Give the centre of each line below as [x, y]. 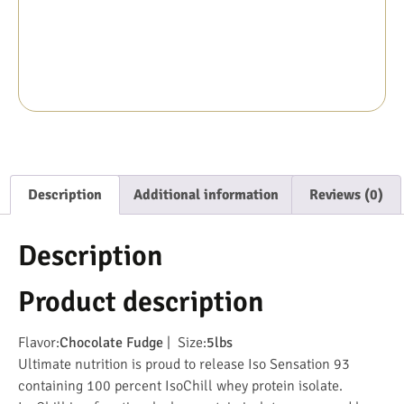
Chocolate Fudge [111, 342]
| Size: [185, 342]
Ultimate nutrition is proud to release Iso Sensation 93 [184, 364]
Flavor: [39, 342]
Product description [141, 301]
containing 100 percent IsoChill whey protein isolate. [180, 386]
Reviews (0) [346, 195]
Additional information [206, 195]
